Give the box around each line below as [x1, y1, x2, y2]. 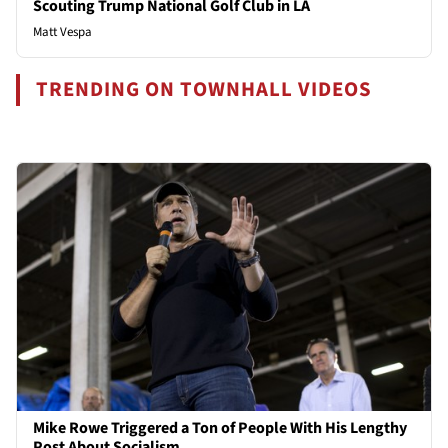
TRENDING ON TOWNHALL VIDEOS [36, 74, 373, 104]
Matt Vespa [33, 22, 92, 41]
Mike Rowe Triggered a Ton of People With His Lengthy [33, 417, 407, 440]
